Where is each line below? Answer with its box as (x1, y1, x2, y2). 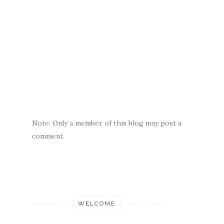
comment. (32, 131, 64, 140)
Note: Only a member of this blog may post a (32, 118, 181, 127)
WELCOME (77, 199, 115, 207)
